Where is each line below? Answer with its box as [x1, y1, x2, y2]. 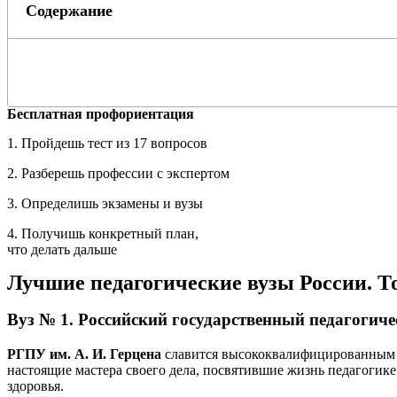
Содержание [26, 2, 113, 20]
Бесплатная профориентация [7, 106, 194, 122]
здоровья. [7, 378, 67, 393]
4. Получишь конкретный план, [7, 226, 198, 242]
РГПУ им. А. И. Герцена [7, 346, 161, 362]
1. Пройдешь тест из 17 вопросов [7, 136, 207, 152]
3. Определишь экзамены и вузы [7, 196, 203, 212]
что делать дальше [7, 242, 117, 258]
